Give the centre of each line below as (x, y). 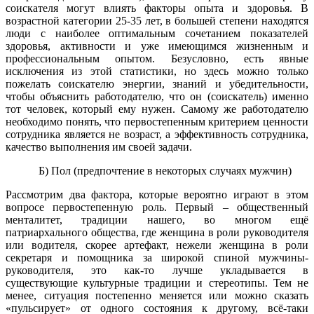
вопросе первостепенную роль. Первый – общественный (157, 207)
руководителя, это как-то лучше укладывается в (157, 270)
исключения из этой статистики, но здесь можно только (157, 71)
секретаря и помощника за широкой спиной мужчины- (157, 257)
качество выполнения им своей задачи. (99, 146)
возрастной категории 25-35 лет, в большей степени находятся (157, 20)
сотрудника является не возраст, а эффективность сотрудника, (157, 134)
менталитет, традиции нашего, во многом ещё (157, 219)
